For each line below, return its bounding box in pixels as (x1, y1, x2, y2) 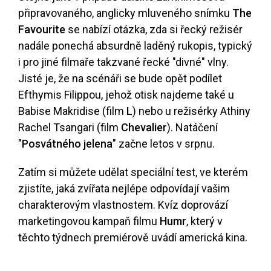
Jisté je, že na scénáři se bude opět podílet (18, 72, 222, 85)
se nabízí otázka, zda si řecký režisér (65, 23, 243, 36)
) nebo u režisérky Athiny (132, 105, 250, 118)
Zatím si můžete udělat (18, 166, 131, 179)
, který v (186, 215, 223, 228)
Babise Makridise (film (18, 105, 126, 118)
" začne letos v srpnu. (113, 137, 215, 151)
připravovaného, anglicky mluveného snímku (18, 7, 232, 20)
